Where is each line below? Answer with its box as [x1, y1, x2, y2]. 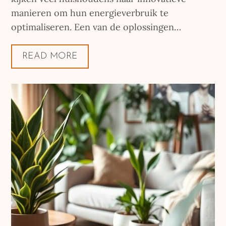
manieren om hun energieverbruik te [11, 7, 169, 19]
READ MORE [22, 51, 78, 61]
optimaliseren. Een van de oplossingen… [11, 21, 182, 33]
